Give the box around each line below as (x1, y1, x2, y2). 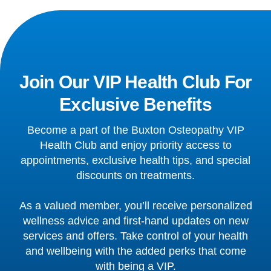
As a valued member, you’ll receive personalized (19, 199, 252, 212)
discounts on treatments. (76, 169, 195, 181)
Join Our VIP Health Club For (19, 71, 252, 92)
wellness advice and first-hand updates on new (22, 214, 249, 227)
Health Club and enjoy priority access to (39, 139, 232, 151)
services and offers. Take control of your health (23, 229, 248, 242)
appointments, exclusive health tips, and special (21, 154, 250, 166)
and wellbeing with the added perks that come (25, 244, 246, 257)
